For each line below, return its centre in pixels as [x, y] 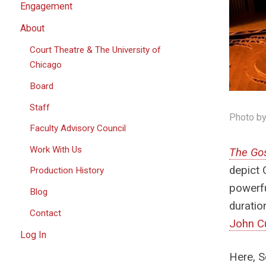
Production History [67, 171]
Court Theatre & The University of [96, 50]
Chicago [46, 65]
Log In [33, 235]
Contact [46, 213]
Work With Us [56, 149]
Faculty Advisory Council [78, 129]
